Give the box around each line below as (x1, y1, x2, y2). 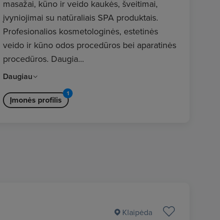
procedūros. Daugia (3, 53, 78, 65)
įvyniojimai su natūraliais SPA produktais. (3, 11, 158, 24)
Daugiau (3, 71, 32, 82)
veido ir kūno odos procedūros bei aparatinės (3, 39, 176, 51)
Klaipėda (122, 207, 152, 218)
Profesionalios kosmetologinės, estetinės (3, 25, 158, 37)
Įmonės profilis (10, 94, 62, 106)
